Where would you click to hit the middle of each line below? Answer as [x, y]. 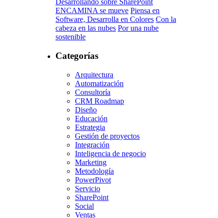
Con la [166, 19]
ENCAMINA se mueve [92, 11]
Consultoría [93, 92]
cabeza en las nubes [86, 28]
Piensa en [145, 11]
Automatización [99, 83]
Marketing [91, 162]
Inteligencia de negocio [110, 153]
